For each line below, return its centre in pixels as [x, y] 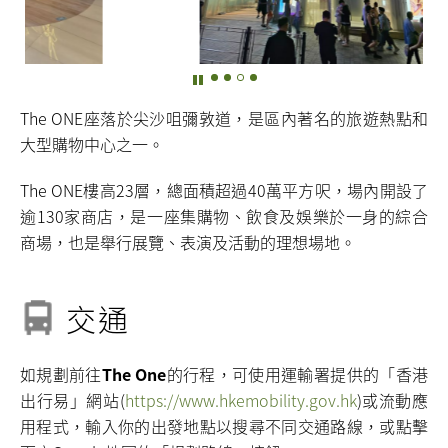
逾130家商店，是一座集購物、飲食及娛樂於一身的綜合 [224, 216]
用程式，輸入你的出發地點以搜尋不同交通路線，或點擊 [224, 426]
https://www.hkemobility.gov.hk [240, 400]
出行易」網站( [72, 400]
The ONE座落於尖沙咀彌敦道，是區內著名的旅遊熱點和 [224, 118]
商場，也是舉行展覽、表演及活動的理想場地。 [188, 242]
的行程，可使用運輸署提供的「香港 [297, 374]
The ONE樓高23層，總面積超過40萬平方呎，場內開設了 [224, 190]
